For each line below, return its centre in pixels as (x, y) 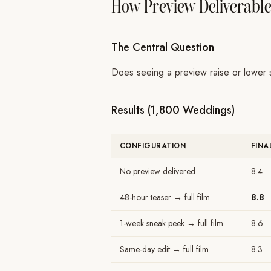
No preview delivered (158, 171)
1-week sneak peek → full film (171, 223)
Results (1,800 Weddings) (173, 110)
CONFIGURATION (153, 146)
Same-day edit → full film (164, 249)
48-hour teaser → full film (165, 197)
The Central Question (163, 47)
